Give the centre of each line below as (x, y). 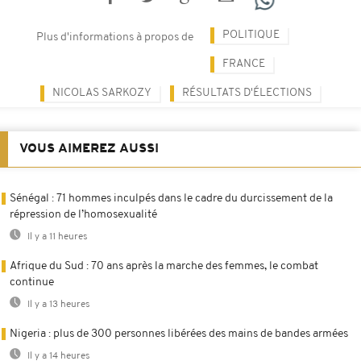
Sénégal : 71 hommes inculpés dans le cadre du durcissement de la (171, 199)
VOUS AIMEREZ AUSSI (89, 149)
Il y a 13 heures (58, 305)
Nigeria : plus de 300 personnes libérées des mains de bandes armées (179, 334)
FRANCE (244, 64)
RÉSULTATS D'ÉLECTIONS (247, 93)
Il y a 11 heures (56, 237)
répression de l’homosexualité (83, 215)
